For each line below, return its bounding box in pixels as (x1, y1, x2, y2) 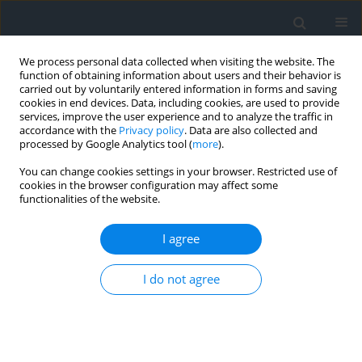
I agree (162, 230, 200, 247)
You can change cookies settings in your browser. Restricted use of (19, 165, 337, 179)
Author (12, 196, 90, 228)
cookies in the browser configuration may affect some (19, 179, 278, 192)
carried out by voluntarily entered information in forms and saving (19, 82, 337, 96)
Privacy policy (119, 124, 184, 137)
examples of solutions (12, 260, 162, 280)
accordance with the (19, 124, 119, 137)
